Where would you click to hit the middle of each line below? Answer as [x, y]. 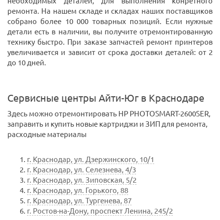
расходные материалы [47, 135]
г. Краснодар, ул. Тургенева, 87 [79, 201]
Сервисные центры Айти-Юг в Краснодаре [106, 98]
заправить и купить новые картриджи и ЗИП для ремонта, [108, 124]
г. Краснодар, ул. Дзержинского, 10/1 [91, 160]
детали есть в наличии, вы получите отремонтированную [110, 32]
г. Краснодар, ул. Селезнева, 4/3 [82, 170]
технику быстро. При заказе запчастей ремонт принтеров [110, 42]
